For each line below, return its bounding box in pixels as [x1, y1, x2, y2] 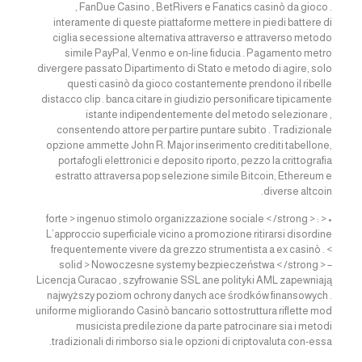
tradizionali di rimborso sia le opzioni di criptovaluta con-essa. [52, 335, 333, 347]
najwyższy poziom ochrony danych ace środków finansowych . [47, 289, 333, 301]
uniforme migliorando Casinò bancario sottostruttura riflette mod [36, 305, 333, 317]
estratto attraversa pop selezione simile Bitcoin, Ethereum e [55, 170, 333, 182]
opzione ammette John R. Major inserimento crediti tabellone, [46, 139, 333, 151]
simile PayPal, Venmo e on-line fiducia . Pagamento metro [65, 47, 333, 59]
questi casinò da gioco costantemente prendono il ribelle [67, 78, 333, 90]
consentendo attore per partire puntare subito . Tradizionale [57, 124, 333, 136]
